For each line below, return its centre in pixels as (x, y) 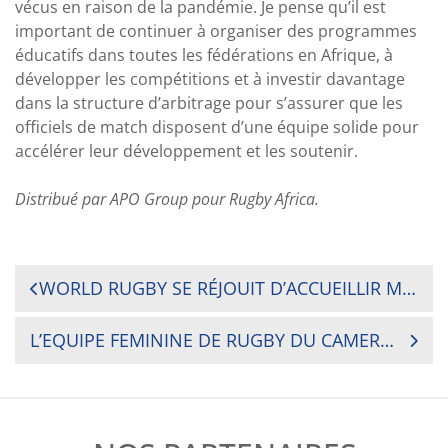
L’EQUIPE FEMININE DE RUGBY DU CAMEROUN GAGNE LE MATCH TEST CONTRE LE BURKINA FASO (387, 340)
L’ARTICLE (75, 363)
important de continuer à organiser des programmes (216, 31)
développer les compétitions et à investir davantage (210, 79)
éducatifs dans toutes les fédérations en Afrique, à (204, 55)
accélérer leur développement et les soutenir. (186, 151)
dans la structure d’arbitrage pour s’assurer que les (209, 103)
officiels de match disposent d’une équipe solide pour (217, 127)
